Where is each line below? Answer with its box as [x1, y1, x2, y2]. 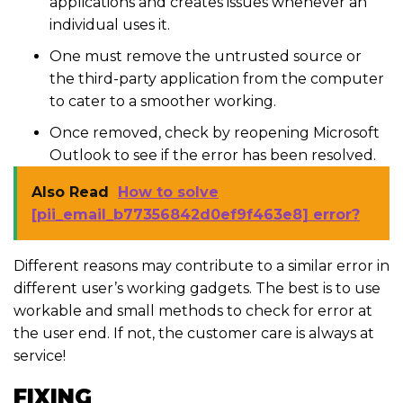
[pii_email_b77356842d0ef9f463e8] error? [31, 206, 360, 224]
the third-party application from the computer [49, 70, 384, 88]
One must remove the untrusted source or [49, 48, 362, 66]
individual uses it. [49, 16, 170, 34]
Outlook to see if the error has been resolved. [49, 147, 380, 165]
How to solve [118, 184, 219, 201]
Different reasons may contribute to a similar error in [13, 257, 390, 275]
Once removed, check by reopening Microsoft [49, 124, 380, 142]
